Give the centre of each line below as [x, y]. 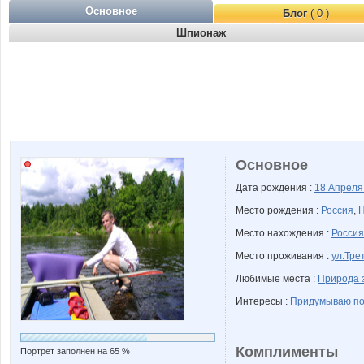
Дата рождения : [275, 188]
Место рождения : [278, 210]
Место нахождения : [284, 233]
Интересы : [263, 301]
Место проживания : [284, 256]
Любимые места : [277, 279]
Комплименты [287, 352]
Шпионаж [201, 33]
